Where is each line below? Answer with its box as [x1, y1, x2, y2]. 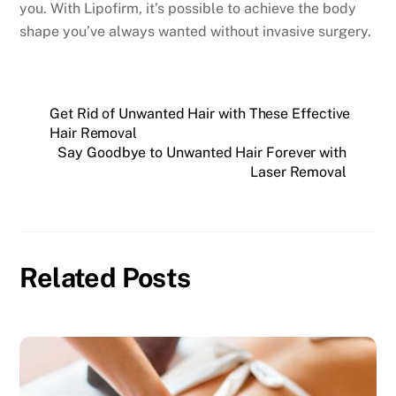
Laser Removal [250, 163, 346, 180]
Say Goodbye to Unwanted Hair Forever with [57, 143, 346, 161]
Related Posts [19, 262, 191, 294]
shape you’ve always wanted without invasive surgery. [19, 22, 372, 40]
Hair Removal [49, 124, 138, 141]
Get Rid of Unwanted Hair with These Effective [49, 104, 351, 122]
